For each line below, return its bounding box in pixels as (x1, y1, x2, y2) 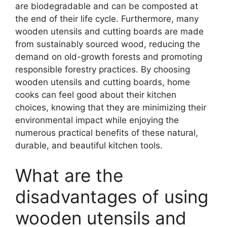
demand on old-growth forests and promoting (15, 51, 202, 62)
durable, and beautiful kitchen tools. (15, 140, 163, 150)
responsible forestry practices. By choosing (15, 64, 190, 74)
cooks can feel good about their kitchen (15, 89, 176, 100)
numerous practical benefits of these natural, (15, 127, 198, 138)
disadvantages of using (15, 186, 208, 207)
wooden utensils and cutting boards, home (15, 77, 190, 87)
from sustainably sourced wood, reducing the (15, 39, 200, 49)
